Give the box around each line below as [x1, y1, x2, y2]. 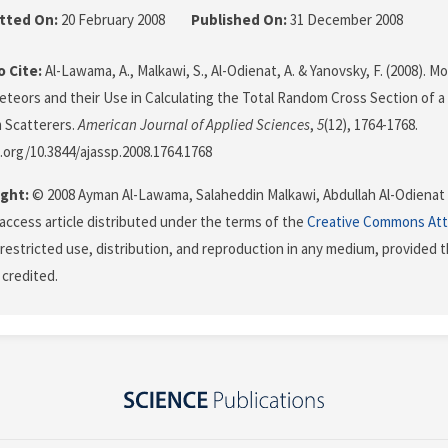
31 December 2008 [287, 10, 403, 30]
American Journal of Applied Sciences [78, 115, 310, 135]
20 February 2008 [58, 10, 168, 30]
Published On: [191, 10, 287, 30]
